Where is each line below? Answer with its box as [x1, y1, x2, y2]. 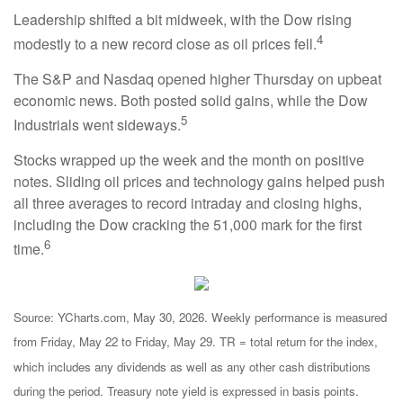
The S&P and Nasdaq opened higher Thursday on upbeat [13, 67, 381, 89]
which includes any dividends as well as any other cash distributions [13, 357, 371, 375]
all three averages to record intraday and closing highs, [13, 193, 362, 214]
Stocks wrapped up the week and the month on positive [13, 149, 364, 171]
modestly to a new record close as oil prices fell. [13, 32, 317, 54]
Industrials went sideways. [13, 114, 181, 136]
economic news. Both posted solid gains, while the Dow [13, 89, 368, 111]
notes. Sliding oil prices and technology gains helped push [13, 171, 385, 193]
